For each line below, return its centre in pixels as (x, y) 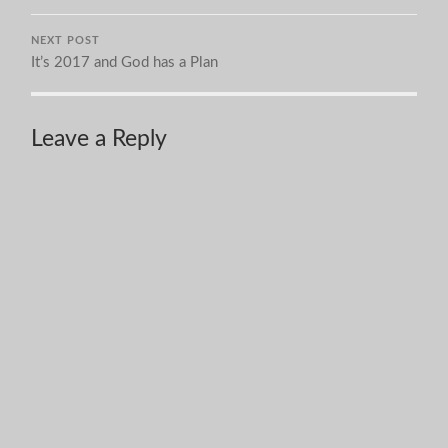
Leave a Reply (99, 138)
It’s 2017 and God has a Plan (125, 62)
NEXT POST (66, 40)
